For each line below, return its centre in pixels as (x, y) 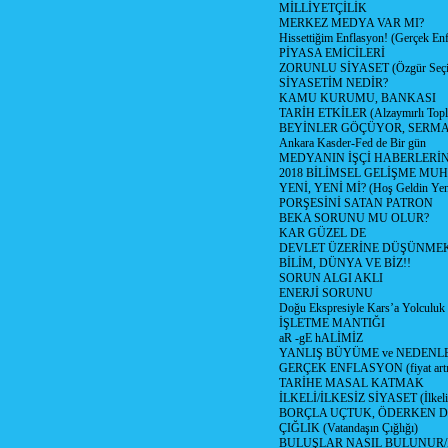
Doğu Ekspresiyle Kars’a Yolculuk (362, 308)
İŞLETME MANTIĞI (332, 323)
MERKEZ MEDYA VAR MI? (351, 23)
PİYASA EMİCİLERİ (332, 53)
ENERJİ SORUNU (326, 293)
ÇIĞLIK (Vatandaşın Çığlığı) (348, 428)
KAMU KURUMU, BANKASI (357, 98)
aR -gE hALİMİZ (321, 338)
